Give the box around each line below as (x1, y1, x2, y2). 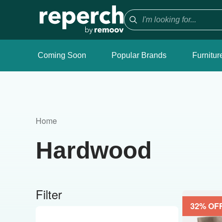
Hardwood (36, 137, 152, 164)
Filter (36, 185, 62, 203)
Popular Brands (111, 51, 167, 59)
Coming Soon (38, 51, 86, 59)
